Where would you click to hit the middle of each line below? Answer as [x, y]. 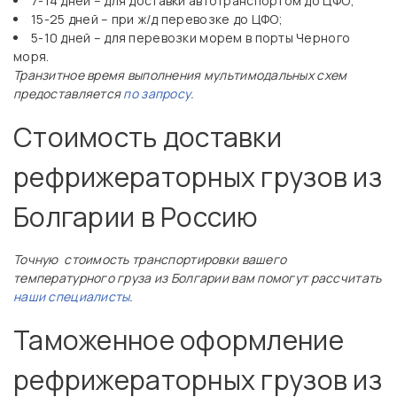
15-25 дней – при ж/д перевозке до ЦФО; [157, 19]
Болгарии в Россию [136, 217]
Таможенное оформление [179, 340]
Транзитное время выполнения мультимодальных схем [180, 75]
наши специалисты [72, 296]
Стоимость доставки [148, 137]
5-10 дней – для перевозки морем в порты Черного [191, 38]
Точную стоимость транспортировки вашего [150, 259]
